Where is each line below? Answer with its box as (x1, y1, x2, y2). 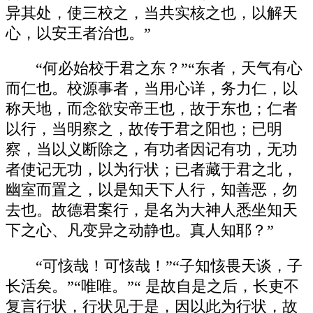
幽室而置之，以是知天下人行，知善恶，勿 (6, 182, 298, 199)
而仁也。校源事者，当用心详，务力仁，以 (6, 80, 298, 98)
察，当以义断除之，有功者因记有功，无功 (6, 141, 298, 159)
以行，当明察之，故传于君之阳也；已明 (6, 121, 282, 138)
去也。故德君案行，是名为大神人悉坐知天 (6, 202, 298, 219)
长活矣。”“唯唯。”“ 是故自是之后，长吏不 (6, 277, 299, 295)
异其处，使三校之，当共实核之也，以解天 (6, 4, 298, 22)
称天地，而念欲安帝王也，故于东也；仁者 (6, 101, 298, 118)
